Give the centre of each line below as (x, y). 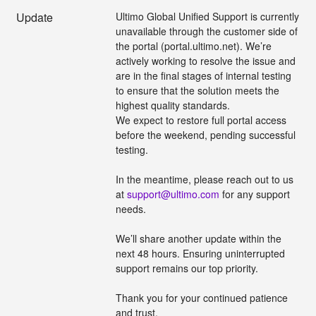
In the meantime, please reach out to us (204, 179)
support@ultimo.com (173, 194)
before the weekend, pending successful (205, 134)
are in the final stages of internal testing (203, 75)
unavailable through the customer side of (206, 31)
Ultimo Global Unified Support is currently (207, 16)
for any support (254, 194)
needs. (130, 208)
